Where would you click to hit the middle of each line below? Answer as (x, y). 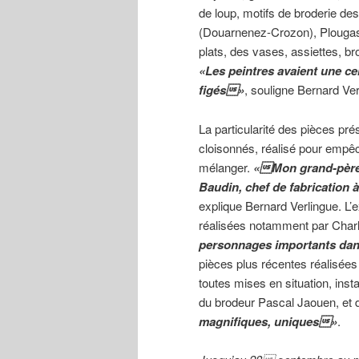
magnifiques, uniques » (268, 321)
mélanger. (226, 167)
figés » (222, 90)
